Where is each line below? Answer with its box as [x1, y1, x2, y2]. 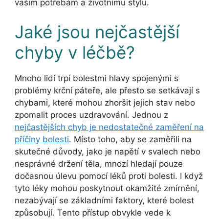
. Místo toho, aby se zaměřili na [69, 134, 192, 144]
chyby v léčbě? [15, 42, 135, 63]
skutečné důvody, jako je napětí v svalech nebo [15, 146, 200, 156]
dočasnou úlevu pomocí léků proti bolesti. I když [15, 171, 203, 181]
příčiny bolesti [15, 134, 69, 144]
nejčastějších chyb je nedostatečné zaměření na [15, 122, 204, 132]
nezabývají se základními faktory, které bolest [15, 195, 194, 205]
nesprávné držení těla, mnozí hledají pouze [15, 158, 183, 169]
